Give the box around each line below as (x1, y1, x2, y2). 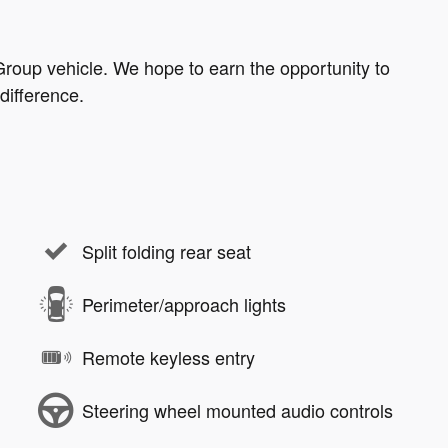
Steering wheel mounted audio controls (82, 397, 393, 424)
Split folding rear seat (82, 238, 251, 265)
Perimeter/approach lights (82, 291, 286, 318)
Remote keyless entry (82, 344, 255, 371)
